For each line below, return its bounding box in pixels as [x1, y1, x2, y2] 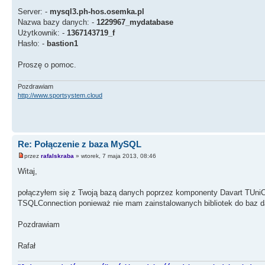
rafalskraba [41, 152, 74, 159]
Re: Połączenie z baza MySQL [18, 139, 141, 150]
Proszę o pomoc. [18, 60, 76, 70]
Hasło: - [18, 39, 47, 49]
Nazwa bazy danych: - [18, 18, 96, 27]
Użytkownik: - [18, 28, 67, 38]
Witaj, [18, 166, 37, 176]
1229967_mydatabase [96, 18, 173, 27]
